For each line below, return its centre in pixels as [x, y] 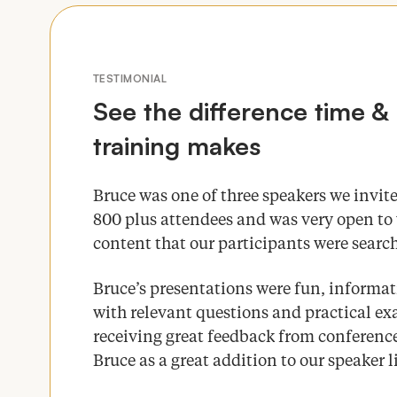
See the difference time [232, 111]
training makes [177, 145]
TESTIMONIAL [130, 78]
